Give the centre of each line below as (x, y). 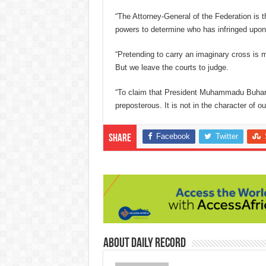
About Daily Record (144, 243)
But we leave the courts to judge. (172, 68)
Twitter (227, 137)
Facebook (173, 137)
